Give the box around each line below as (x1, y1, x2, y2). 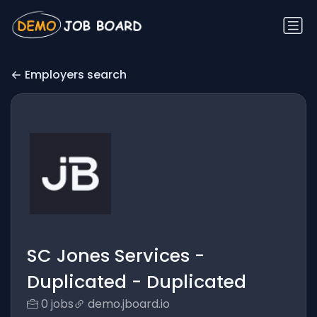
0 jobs (40, 296, 74, 313)
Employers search (25, 67, 127, 83)
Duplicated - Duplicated (26, 270, 246, 295)
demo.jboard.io (87, 296, 170, 313)
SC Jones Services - (26, 243, 204, 269)
